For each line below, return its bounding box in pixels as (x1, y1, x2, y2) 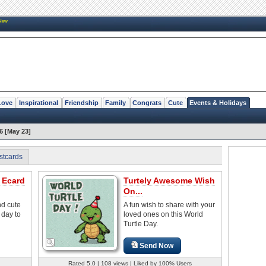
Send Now (140, 241, 174, 250)
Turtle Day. (123, 219, 158, 228)
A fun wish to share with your (123, 200, 215, 209)
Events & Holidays (189, 99, 246, 106)
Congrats (132, 99, 161, 106)
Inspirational (19, 99, 58, 106)
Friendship (65, 99, 99, 106)
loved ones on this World (123, 210, 203, 218)
